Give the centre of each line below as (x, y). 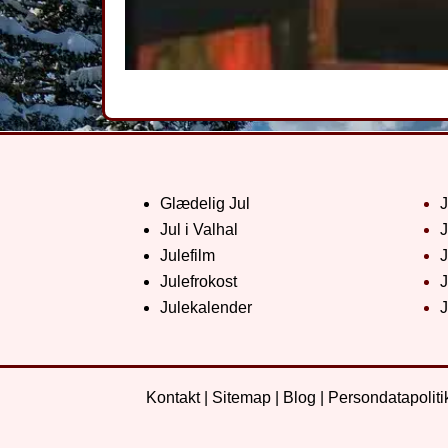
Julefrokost (198, 281)
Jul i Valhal (199, 229)
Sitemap (241, 397)
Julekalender (206, 307)
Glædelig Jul (205, 203)
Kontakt (172, 397)
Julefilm (187, 255)
